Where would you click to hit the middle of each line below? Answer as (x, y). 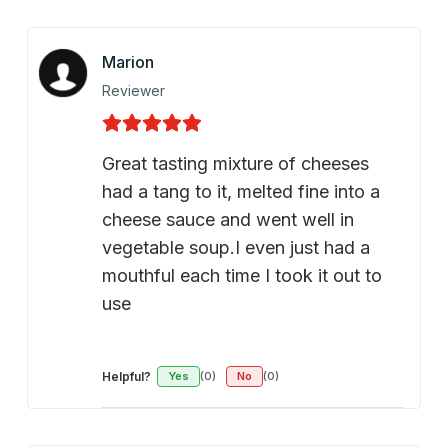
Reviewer (133, 90)
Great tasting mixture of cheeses (235, 163)
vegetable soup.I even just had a (235, 247)
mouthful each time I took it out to (241, 275)
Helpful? (126, 376)
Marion (127, 61)
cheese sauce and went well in (227, 219)
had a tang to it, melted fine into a (240, 191)
